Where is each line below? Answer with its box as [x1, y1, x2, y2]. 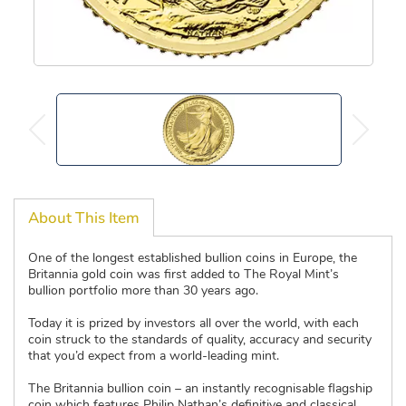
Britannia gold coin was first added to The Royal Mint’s [28, 265, 339, 283]
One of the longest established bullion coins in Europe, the [28, 248, 357, 266]
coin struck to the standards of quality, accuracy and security [28, 330, 372, 348]
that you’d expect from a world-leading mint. [28, 346, 279, 364]
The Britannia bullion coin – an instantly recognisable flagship [28, 379, 372, 397]
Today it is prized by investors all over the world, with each [28, 314, 359, 332]
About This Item [28, 207, 140, 228]
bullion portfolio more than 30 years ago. [28, 281, 258, 299]
